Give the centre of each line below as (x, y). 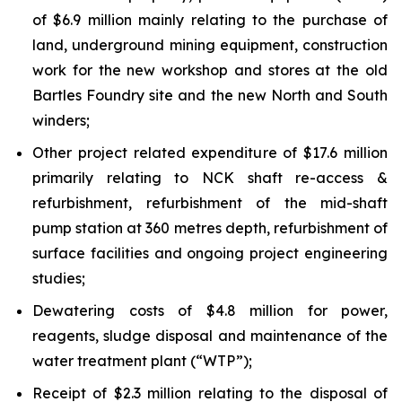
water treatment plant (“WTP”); (142, 361)
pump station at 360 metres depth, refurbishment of (210, 228)
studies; (59, 278)
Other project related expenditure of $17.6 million (210, 153)
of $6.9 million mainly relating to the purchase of (210, 20)
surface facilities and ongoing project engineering (210, 253)
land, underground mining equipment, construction (210, 45)
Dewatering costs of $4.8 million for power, (210, 310)
